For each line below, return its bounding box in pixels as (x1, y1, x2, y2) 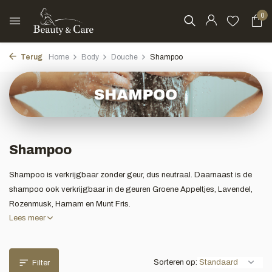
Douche (111, 53, 138, 61)
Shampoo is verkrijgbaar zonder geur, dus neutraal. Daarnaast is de (9, 170, 252, 179)
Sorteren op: (154, 257, 197, 267)
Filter (32, 258, 50, 267)
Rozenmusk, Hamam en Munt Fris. (9, 199, 131, 208)
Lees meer (9, 213, 47, 222)
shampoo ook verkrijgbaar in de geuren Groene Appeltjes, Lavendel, (9, 185, 253, 194)
